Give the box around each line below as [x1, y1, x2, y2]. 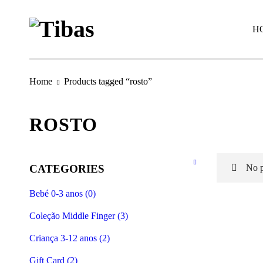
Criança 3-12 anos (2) [29, 233, 110, 243]
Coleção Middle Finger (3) [29, 211, 128, 221]
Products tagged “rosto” [64, 76, 152, 86]
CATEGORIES [29, 163, 104, 175]
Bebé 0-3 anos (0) [29, 188, 96, 198]
